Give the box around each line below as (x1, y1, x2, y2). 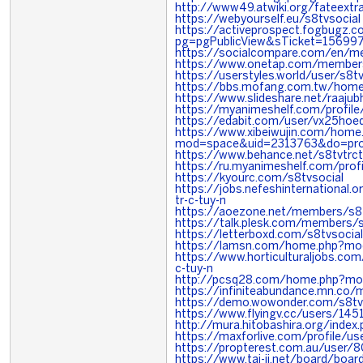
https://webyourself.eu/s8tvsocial (175, 15, 361, 25)
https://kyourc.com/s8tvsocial (175, 173, 344, 184)
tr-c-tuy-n (175, 196, 226, 207)
